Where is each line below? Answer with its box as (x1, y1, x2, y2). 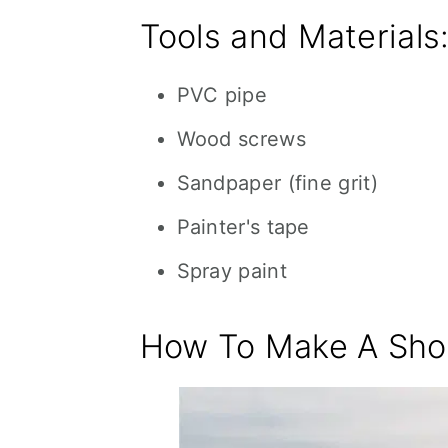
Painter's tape (176, 215, 310, 239)
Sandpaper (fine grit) (176, 171, 378, 195)
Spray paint (176, 259, 287, 283)
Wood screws (176, 127, 306, 151)
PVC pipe (176, 83, 267, 107)
